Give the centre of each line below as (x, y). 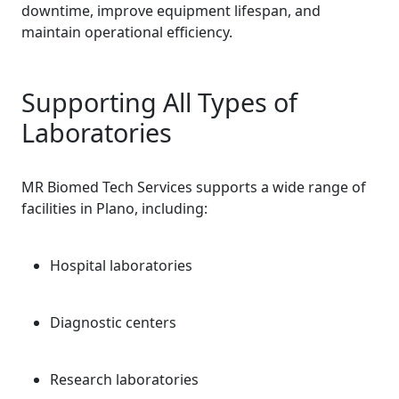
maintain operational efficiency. (127, 32)
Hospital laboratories (121, 265)
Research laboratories (124, 379)
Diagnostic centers (113, 322)
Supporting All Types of (159, 102)
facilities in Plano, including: (114, 208)
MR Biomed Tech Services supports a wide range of (194, 187)
